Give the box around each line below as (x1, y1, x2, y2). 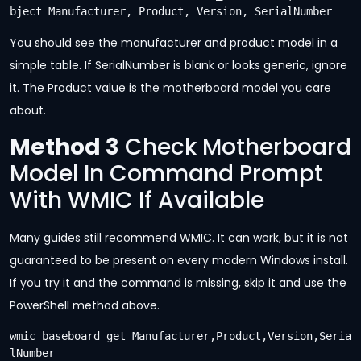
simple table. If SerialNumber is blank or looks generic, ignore (10, 57, 347, 74)
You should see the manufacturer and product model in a (10, 35, 338, 52)
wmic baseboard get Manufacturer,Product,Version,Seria (10, 330, 351, 343)
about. (10, 102, 46, 119)
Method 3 (10, 131, 119, 163)
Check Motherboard (119, 131, 351, 163)
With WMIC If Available (10, 184, 264, 216)
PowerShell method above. (10, 297, 160, 313)
